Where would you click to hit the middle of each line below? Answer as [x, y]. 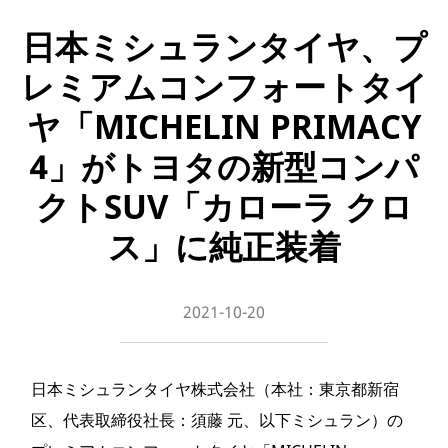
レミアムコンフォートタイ [224, 86]
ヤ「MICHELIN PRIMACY [224, 126]
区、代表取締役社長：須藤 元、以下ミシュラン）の [217, 420]
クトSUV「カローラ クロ [224, 206]
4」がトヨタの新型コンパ [224, 166]
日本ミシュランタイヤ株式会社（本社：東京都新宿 [215, 389]
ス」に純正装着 [224, 246]
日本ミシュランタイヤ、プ [224, 46]
